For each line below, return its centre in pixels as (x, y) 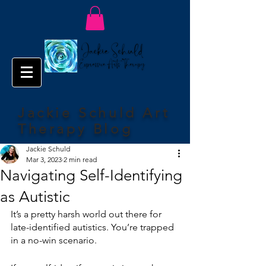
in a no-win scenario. (54, 240)
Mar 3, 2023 (44, 159)
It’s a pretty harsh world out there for (87, 214)
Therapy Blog (75, 129)
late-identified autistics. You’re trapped (94, 227)
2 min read (80, 159)
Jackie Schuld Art (94, 113)
